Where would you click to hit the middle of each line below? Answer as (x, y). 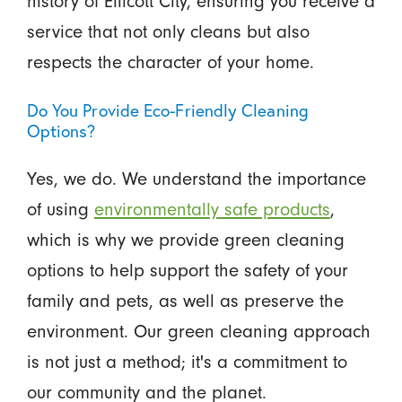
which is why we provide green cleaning (185, 239)
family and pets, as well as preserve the (185, 300)
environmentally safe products (212, 209)
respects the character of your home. (170, 61)
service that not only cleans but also (168, 31)
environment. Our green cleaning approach (198, 331)
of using (60, 209)
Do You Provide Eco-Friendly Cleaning (167, 109)
